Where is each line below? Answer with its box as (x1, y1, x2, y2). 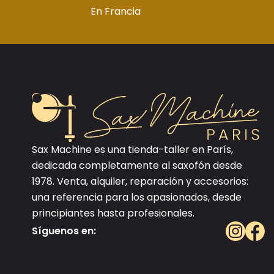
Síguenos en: (32, 224, 96, 238)
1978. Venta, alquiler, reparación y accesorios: (32, 174, 248, 188)
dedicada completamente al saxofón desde (32, 158, 242, 172)
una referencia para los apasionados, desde (32, 190, 242, 204)
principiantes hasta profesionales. (32, 206, 194, 220)
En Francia (91, 4, 141, 18)
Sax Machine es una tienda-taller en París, (32, 143, 233, 157)
